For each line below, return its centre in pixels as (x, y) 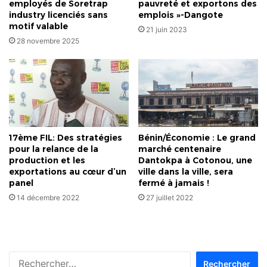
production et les (47, 161)
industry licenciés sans (58, 15)
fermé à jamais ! (174, 183)
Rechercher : (210, 257)
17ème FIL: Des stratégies (66, 138)
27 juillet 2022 (170, 198)
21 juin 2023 (167, 29)
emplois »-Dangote (181, 15)
